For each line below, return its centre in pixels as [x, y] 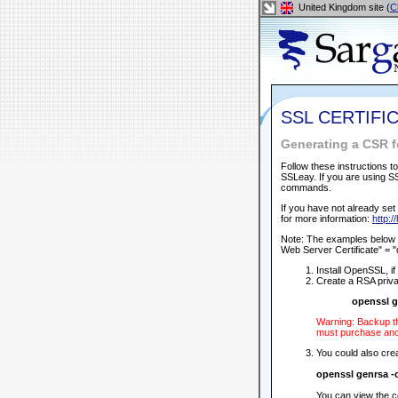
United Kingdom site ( [343, 7]
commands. [306, 187]
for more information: [326, 219]
